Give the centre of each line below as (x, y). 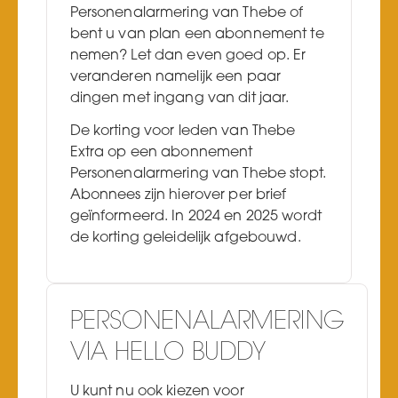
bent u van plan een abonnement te (197, 34)
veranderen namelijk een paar (175, 77)
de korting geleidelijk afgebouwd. (185, 238)
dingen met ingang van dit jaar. (179, 98)
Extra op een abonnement (161, 152)
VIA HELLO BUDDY (168, 354)
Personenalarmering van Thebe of (187, 13)
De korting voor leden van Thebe (183, 131)
